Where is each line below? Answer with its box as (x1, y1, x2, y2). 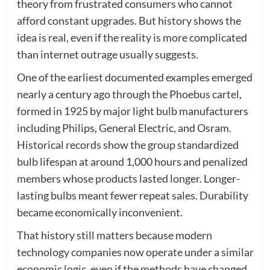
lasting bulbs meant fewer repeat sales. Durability (16, 188, 248, 202)
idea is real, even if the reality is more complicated (16, 30, 247, 44)
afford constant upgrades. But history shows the (16, 13, 241, 27)
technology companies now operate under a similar (16, 245, 254, 259)
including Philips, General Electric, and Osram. (16, 121, 231, 134)
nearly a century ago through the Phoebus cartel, (16, 87, 242, 101)
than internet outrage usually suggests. (16, 47, 198, 61)
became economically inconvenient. (16, 205, 183, 219)
